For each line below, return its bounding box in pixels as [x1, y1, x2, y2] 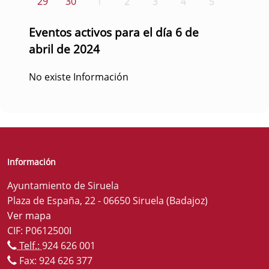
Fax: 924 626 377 [17, 253, 92, 267]
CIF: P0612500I [7, 223, 71, 237]
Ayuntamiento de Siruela [7, 178, 119, 192]
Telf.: [17, 238, 42, 252]
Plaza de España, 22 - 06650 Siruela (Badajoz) [7, 193, 208, 207]
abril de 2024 [29, 40, 100, 57]
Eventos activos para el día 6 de [29, 23, 199, 40]
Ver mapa [7, 208, 51, 222]
